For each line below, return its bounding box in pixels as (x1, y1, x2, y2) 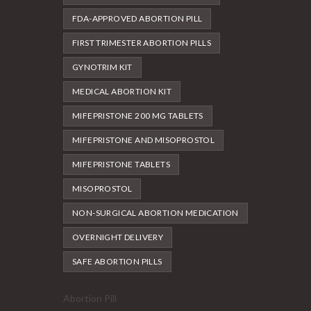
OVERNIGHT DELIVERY (72, 232, 164, 243)
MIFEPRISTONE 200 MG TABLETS (72, 110, 203, 121)
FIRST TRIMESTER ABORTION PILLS (72, 37, 211, 49)
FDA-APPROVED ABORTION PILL (72, 13, 203, 24)
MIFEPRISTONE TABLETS (72, 159, 170, 170)
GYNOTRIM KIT (72, 62, 133, 73)
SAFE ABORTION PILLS (72, 256, 162, 267)
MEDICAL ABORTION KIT (72, 86, 171, 97)
